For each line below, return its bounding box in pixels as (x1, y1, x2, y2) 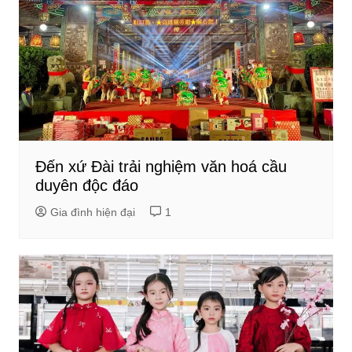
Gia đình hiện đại (49, 205, 135, 218)
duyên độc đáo (35, 176, 138, 194)
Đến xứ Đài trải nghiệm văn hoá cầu (35, 157, 287, 175)
